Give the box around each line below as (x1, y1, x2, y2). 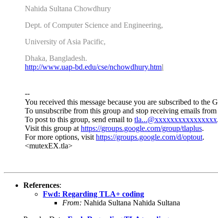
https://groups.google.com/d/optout (96, 132, 202, 141)
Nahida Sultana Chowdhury (25, 4, 111, 13)
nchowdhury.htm (109, 62, 162, 71)
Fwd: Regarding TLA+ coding (43, 189, 144, 198)
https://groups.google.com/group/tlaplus (81, 124, 202, 132)
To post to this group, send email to (25, 115, 134, 124)
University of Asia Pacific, (25, 37, 106, 46)
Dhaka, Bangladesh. (25, 54, 89, 62)
